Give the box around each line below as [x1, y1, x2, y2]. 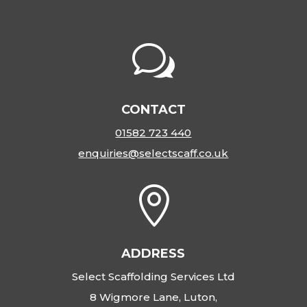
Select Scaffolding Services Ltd [71, 270, 235, 283]
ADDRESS [121, 246, 186, 261]
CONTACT [121, 102, 186, 117]
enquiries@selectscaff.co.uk [78, 147, 229, 160]
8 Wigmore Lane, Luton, [89, 291, 217, 304]
